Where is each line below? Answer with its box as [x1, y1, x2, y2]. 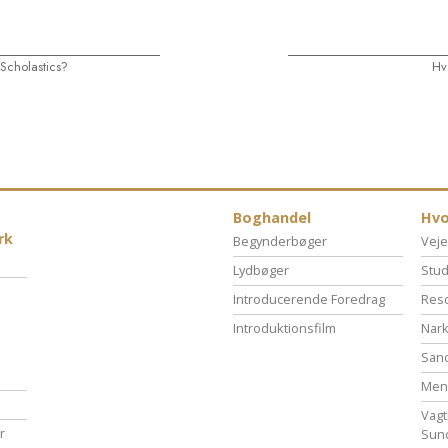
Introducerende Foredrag [233, 290, 385, 309]
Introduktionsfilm [233, 319, 336, 338]
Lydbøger [233, 261, 289, 280]
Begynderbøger [233, 232, 327, 251]
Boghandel [233, 208, 311, 228]
